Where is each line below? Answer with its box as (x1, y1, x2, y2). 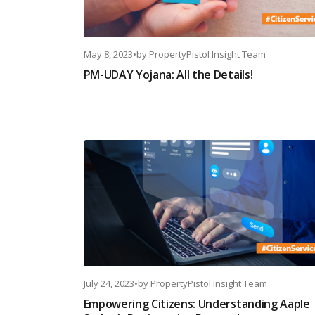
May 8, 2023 (83, 48, 133, 60)
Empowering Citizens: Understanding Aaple (83, 296, 310, 311)
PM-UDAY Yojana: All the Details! (83, 67, 253, 82)
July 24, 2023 (83, 277, 134, 290)
